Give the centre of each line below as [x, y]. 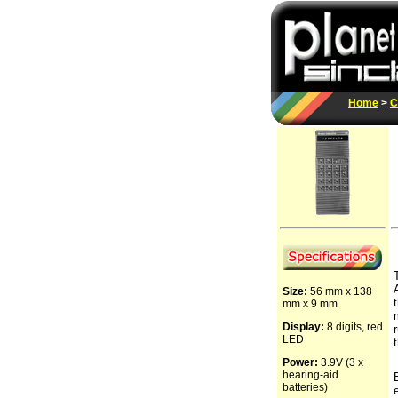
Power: [302, 362]
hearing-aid [310, 375]
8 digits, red [354, 327]
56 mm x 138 [340, 291]
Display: [303, 327]
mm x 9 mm [310, 304]
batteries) [305, 387]
